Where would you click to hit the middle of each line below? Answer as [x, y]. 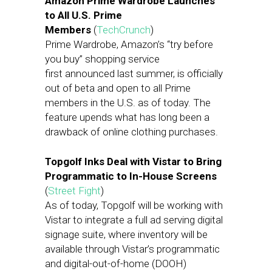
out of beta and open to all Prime [118, 88]
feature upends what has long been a [127, 117]
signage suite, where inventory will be [126, 234]
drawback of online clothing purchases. [131, 132]
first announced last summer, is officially [134, 73]
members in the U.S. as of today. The [128, 103]
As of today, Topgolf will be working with [134, 205]
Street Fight [74, 191]
